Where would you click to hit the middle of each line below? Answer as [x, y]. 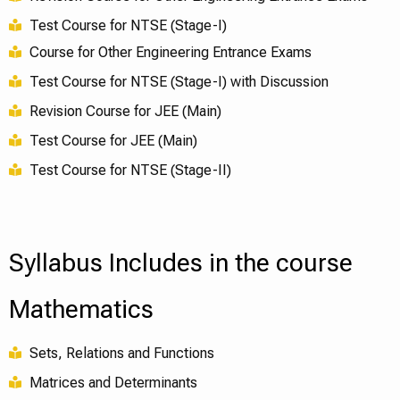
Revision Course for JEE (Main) [125, 111]
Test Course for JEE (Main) [113, 140]
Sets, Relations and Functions [121, 353]
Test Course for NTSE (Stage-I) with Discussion [179, 81]
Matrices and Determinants [113, 382]
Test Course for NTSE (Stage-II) [130, 170]
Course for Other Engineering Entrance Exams [170, 52]
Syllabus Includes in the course [181, 262]
